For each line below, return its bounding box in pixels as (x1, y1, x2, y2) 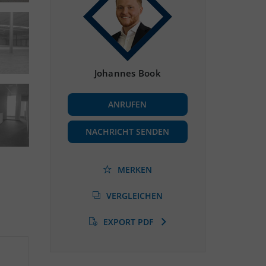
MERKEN (117, 164, 152, 175)
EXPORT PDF (103, 216, 156, 227)
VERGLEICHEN (106, 190, 163, 201)
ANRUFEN (108, 99, 147, 110)
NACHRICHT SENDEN (85, 126, 170, 137)
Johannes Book (94, 67, 161, 79)
